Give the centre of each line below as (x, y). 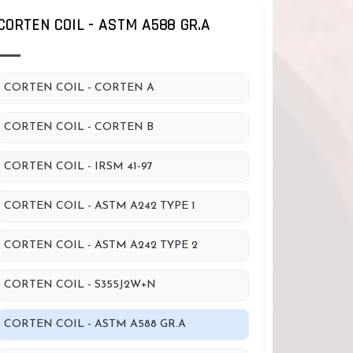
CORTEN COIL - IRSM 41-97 (78, 167)
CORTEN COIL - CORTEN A (79, 88)
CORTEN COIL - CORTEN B (79, 127)
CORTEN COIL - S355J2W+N (80, 285)
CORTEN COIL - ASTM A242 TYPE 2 (101, 245)
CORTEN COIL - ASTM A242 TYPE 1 (100, 206)
